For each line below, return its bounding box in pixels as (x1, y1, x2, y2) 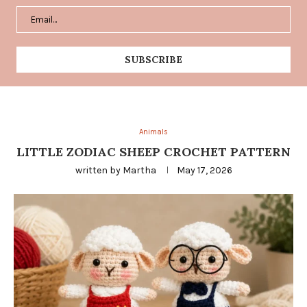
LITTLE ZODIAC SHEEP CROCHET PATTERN (16, 144, 291, 160)
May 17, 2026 (176, 164, 232, 177)
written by (75, 164, 123, 177)
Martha (122, 164, 156, 177)
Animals (139, 127, 168, 137)
